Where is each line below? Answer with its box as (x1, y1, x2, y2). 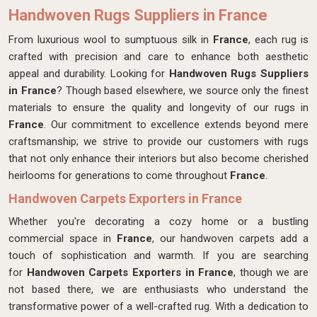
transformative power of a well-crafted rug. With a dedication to (8, 300, 309, 313)
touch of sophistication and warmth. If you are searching (8, 249, 309, 262)
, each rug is (248, 33, 309, 46)
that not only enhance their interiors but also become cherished (8, 152, 309, 165)
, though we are (234, 266, 309, 279)
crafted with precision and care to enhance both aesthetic (8, 50, 309, 63)
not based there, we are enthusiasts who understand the (8, 283, 309, 296)
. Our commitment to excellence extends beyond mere (44, 118, 309, 131)
